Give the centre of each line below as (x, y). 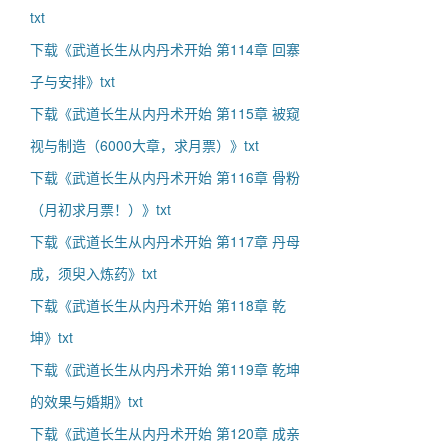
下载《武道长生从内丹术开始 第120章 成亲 (165, 433)
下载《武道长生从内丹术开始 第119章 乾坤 (165, 369)
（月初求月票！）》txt (100, 209)
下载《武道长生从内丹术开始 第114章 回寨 (165, 49)
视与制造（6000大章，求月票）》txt (144, 145)
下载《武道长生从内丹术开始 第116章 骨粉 (165, 177)
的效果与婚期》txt (86, 401)
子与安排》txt (72, 81)
